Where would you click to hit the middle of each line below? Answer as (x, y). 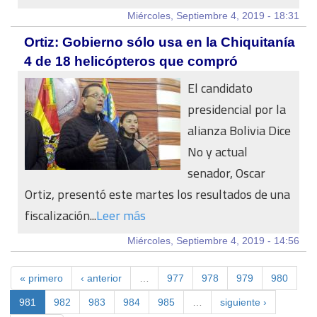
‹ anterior (101, 278)
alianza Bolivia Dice (239, 131)
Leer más (121, 215)
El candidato (220, 88)
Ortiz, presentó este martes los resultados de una (157, 194)
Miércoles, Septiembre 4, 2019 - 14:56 (213, 241)
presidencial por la (237, 109)
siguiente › (243, 302)
